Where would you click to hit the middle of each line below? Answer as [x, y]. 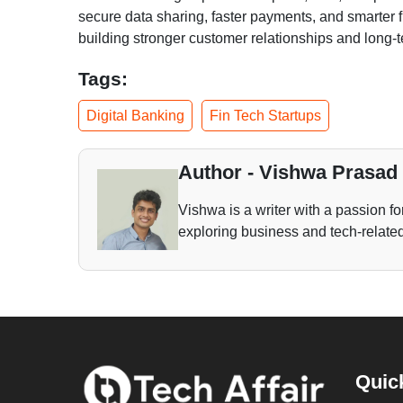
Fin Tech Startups [265, 115]
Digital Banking [135, 115]
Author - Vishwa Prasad [288, 172]
